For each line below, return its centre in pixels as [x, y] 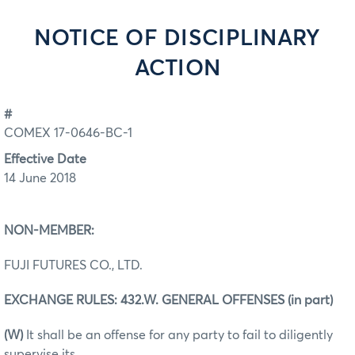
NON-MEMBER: [49, 230]
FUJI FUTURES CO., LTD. [73, 265]
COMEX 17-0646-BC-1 [68, 134]
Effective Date [45, 159]
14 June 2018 [40, 178]
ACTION [177, 69]
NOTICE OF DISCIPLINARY [177, 39]
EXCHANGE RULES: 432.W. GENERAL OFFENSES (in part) [168, 300]
